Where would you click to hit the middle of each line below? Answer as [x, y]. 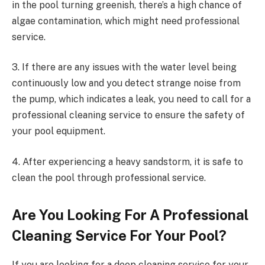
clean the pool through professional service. [110, 177]
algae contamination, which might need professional [126, 21]
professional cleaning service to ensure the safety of [128, 115]
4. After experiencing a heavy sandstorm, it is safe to [127, 161]
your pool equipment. [60, 131]
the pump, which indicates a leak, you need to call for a [131, 99]
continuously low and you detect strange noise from [126, 83]
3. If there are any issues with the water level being [124, 67]
